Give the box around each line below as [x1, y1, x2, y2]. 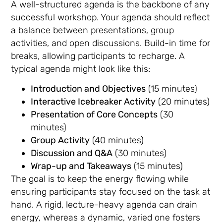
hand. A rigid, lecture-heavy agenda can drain [11, 199, 198, 211]
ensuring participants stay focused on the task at [11, 186, 211, 198]
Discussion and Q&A [31, 148, 113, 159]
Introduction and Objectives [31, 83, 146, 95]
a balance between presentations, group [11, 25, 174, 36]
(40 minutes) [90, 135, 144, 146]
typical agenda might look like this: [11, 63, 151, 74]
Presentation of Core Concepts [31, 109, 158, 120]
